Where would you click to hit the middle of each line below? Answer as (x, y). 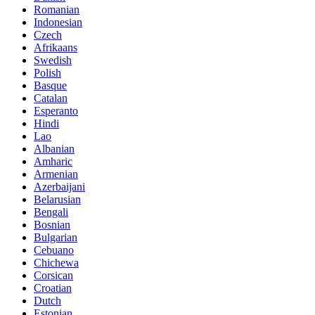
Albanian (54, 149)
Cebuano (54, 250)
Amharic (53, 162)
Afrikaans (56, 48)
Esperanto (56, 111)
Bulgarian (56, 238)
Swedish (53, 60)
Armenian (56, 174)
